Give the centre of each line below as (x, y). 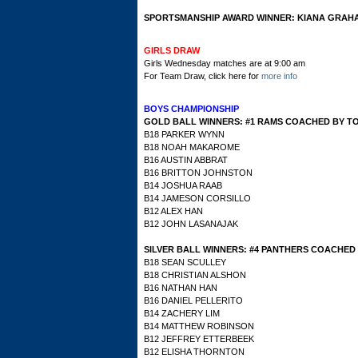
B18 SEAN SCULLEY (185, 262)
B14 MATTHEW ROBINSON (199, 326)
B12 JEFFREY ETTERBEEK (199, 339)
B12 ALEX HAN (173, 211)
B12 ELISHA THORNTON (194, 352)
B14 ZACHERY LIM (182, 313)
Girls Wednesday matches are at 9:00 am (225, 63)
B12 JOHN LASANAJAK (191, 224)
